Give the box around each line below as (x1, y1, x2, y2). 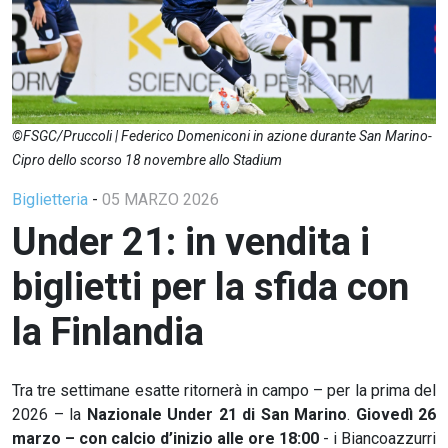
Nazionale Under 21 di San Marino (86, 404, 347, 424)
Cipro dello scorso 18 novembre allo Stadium (12, 151, 282, 168)
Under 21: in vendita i (12, 219, 370, 264)
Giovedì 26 (355, 404, 436, 424)
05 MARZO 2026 (102, 189, 219, 209)
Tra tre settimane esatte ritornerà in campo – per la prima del (12, 380, 436, 400)
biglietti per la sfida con (12, 264, 409, 309)
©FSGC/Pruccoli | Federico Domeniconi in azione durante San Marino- (12, 127, 432, 144)
